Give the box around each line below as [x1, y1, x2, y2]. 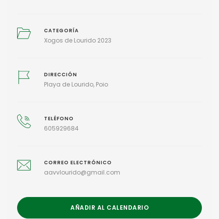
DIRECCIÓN [44, 71, 77, 78]
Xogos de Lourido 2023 [44, 36, 111, 44]
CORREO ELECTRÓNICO [44, 159, 112, 166]
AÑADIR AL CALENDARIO [70, 203, 149, 212]
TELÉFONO [44, 115, 74, 122]
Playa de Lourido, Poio [44, 80, 108, 88]
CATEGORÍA [44, 27, 79, 34]
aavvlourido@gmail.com [44, 168, 120, 176]
